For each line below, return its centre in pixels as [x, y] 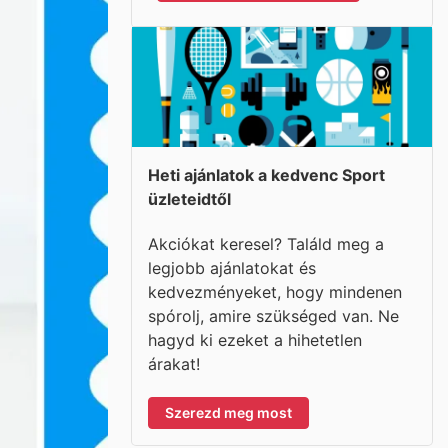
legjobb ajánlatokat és [232, 267]
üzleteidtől [189, 199]
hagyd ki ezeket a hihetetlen [255, 339]
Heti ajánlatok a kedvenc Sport [266, 175]
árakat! [174, 363]
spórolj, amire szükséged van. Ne [273, 315]
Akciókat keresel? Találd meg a [266, 243]
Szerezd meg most [228, 412]
